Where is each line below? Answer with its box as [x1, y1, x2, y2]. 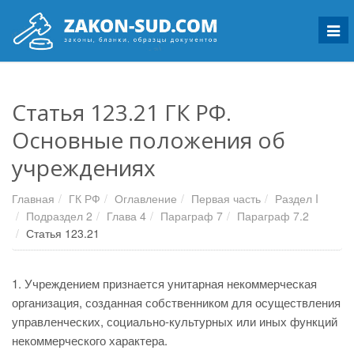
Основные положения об [12, 125, 285, 155]
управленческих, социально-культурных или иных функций [12, 313, 337, 330]
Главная [12, 190, 55, 206]
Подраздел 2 [26, 208, 92, 224]
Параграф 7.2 [237, 208, 309, 224]
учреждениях [12, 153, 156, 183]
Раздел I [275, 190, 318, 206]
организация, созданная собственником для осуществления [12, 294, 341, 311]
